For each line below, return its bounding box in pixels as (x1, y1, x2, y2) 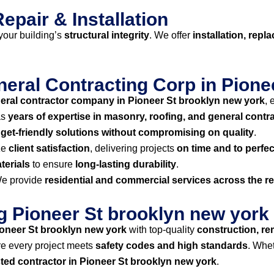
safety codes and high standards (95, 240, 248, 251)
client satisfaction (9, 143, 90, 154)
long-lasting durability (75, 159, 176, 169)
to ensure (30, 159, 75, 169)
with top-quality (127, 224, 197, 235)
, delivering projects (90, 143, 177, 154)
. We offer (149, 30, 193, 40)
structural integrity (64, 30, 149, 40)
